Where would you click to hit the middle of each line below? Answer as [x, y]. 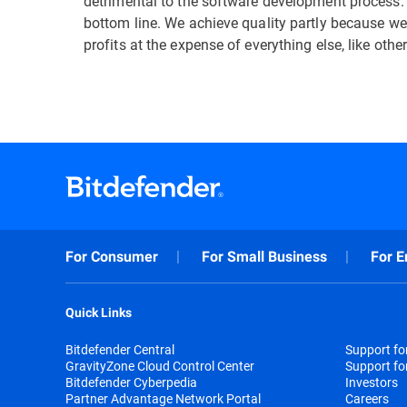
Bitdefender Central [120, 349]
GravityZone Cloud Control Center [160, 366]
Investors [372, 382]
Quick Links [99, 313]
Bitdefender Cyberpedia [131, 382]
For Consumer [112, 257]
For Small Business [264, 257]
